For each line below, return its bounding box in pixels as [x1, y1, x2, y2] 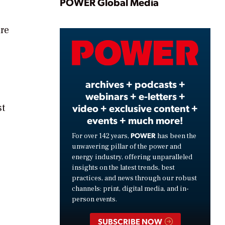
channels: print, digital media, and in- [72, 184, 189, 193]
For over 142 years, [72, 131, 131, 141]
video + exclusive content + [72, 101, 198, 115]
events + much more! [87, 113, 183, 127]
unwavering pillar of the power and [72, 142, 181, 151]
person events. [72, 194, 117, 204]
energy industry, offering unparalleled [72, 152, 192, 162]
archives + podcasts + [85, 77, 185, 90]
